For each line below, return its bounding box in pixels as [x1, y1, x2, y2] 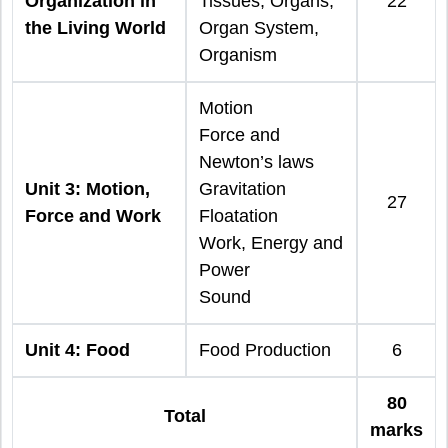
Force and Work [25, 205, 161, 226]
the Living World [25, 17, 166, 38]
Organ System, [199, 17, 319, 38]
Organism [199, 44, 277, 65]
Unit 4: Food [25, 339, 130, 360]
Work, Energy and [199, 232, 343, 253]
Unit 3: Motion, [25, 178, 150, 199]
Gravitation [199, 178, 286, 199]
